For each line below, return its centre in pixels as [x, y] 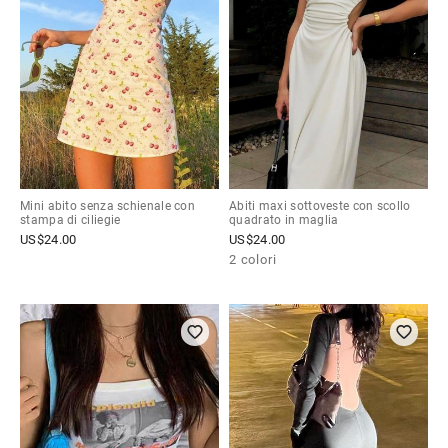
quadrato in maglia [284, 219]
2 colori [253, 259]
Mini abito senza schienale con [108, 205]
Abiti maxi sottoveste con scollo [320, 205]
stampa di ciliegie [70, 219]
